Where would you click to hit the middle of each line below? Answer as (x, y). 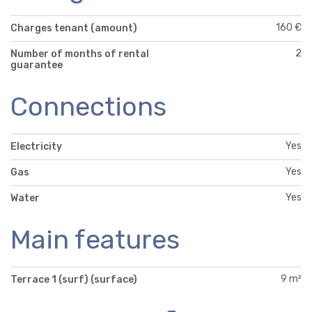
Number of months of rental (80, 54)
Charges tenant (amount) (74, 29)
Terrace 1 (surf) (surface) (74, 279)
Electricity (36, 147)
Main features (95, 240)
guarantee (37, 65)
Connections (88, 107)
